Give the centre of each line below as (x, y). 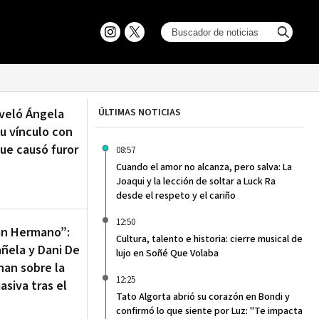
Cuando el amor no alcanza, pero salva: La (204, 167)
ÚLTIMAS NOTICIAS (140, 113)
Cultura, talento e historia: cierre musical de (209, 239)
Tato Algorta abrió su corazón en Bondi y (203, 297)
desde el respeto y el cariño (176, 196)
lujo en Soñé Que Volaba (167, 253)
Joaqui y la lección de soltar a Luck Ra (196, 182)
